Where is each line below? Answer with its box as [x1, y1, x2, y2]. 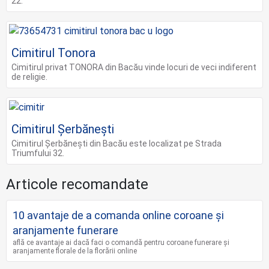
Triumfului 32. [11, 148, 64, 158]
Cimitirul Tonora [11, 46, 95, 60]
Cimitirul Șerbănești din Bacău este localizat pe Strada [11, 139, 222, 148]
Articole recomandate [6, 176, 148, 193]
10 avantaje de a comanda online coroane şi [13, 209, 224, 222]
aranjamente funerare [13, 224, 118, 237]
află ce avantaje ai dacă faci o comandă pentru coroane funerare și [13, 238, 229, 247]
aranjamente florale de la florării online [13, 247, 137, 255]
